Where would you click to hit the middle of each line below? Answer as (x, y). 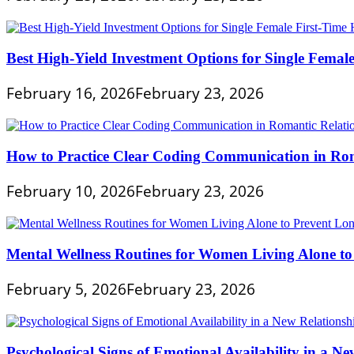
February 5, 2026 (66, 288)
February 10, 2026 (71, 190)
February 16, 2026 (71, 92)
